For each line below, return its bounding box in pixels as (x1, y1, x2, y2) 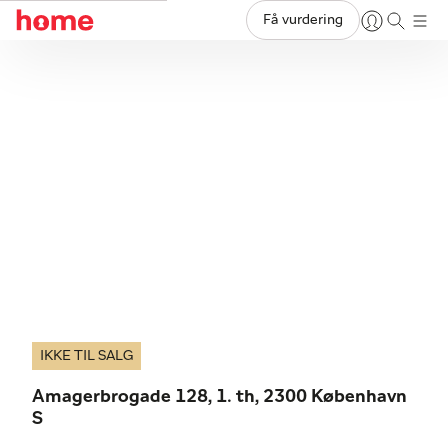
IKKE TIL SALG (40, 349, 133, 363)
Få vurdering (263, 13, 343, 27)
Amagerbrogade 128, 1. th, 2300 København (32, 388, 407, 406)
